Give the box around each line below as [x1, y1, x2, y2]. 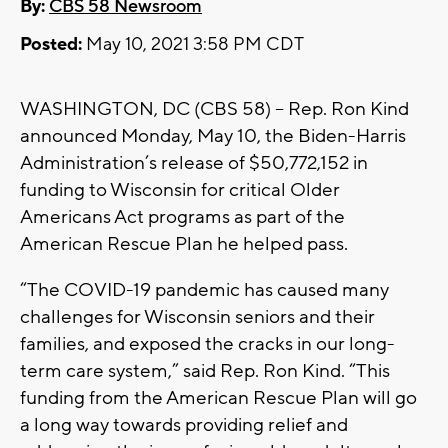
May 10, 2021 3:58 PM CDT [82, 33, 304, 57]
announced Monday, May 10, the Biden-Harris [20, 124, 406, 149]
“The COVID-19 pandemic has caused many [20, 278, 389, 303]
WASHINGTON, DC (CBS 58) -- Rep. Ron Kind [20, 97, 409, 122]
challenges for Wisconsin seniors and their [20, 305, 375, 330]
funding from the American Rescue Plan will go [20, 386, 417, 411]
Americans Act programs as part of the [20, 205, 345, 230]
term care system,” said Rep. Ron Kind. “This [20, 359, 390, 384]
